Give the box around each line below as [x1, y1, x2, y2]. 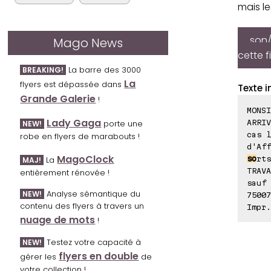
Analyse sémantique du [44, 188, 141, 200]
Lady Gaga [47, 116, 102, 131]
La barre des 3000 [66, 64, 142, 76]
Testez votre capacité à [44, 237, 142, 249]
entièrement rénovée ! [20, 167, 110, 179]
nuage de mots [20, 213, 96, 227]
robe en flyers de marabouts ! [20, 131, 140, 143]
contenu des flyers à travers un [20, 200, 145, 212]
